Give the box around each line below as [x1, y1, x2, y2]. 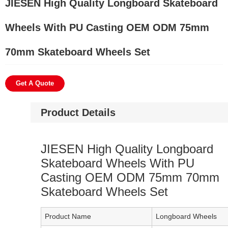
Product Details [41, 107, 116, 118]
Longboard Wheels [156, 212, 217, 220]
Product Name [45, 212, 91, 220]
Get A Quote [16, 79, 54, 87]
